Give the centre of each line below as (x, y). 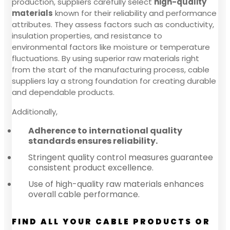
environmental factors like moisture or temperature (111, 47)
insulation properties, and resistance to (87, 35)
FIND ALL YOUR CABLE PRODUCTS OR (111, 221)
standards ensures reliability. (93, 141)
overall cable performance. (84, 194)
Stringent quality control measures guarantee (121, 157)
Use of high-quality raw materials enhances (116, 184)
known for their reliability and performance (135, 13)
